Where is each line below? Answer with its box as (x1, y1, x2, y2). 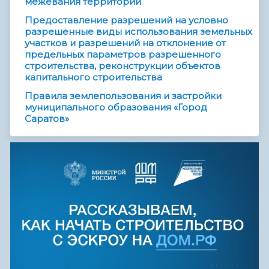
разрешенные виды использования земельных (25, 26, 252, 38)
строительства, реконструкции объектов (25, 60, 220, 72)
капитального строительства (25, 71, 162, 83)
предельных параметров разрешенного (25, 49, 221, 61)
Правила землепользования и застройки (25, 90, 222, 102)
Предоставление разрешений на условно (25, 14, 228, 26)
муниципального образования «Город (25, 101, 207, 113)
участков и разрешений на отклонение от (25, 37, 226, 49)
